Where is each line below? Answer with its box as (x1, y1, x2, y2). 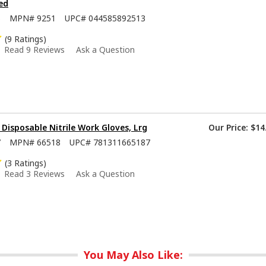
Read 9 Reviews (4, 43, 65, 55)
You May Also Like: (83, 247, 183, 262)
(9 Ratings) (5, 33, 47, 45)
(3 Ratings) (5, 157, 47, 169)
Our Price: (208, 121, 248, 133)
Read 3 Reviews (4, 167, 65, 179)
